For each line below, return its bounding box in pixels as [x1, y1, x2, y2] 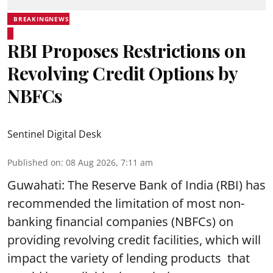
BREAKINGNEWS [13, 14, 69, 23]
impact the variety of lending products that [7, 249, 250, 266]
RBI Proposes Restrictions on [7, 38, 246, 63]
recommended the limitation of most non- [7, 194, 244, 211]
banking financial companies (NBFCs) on [7, 213, 233, 230]
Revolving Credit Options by [7, 60, 238, 85]
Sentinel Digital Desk [7, 127, 101, 141]
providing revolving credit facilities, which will [7, 231, 261, 248]
